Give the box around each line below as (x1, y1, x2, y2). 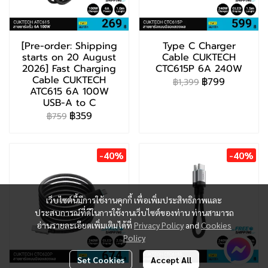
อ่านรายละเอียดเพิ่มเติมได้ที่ (36, 220, 134, 230)
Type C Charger (162, 39, 236, 53)
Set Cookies (77, 254, 124, 265)
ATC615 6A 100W (29, 84, 109, 99)
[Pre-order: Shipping (21, 39, 117, 53)
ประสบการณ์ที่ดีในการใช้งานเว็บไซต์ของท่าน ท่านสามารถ (34, 207, 234, 218)
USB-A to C (42, 96, 96, 110)
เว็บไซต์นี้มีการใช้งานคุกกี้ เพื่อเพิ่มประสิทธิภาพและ (46, 194, 222, 205)
